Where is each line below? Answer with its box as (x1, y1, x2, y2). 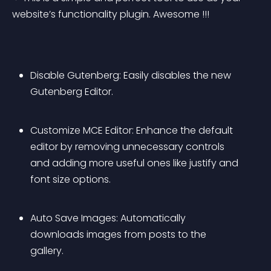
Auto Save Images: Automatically (30, 211, 188, 225)
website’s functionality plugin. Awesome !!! (12, 7, 209, 21)
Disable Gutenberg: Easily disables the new (30, 68, 233, 82)
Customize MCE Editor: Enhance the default (30, 123, 235, 137)
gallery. (30, 244, 64, 258)
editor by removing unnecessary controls (30, 140, 227, 154)
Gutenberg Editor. (30, 85, 113, 99)
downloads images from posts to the (30, 227, 209, 241)
